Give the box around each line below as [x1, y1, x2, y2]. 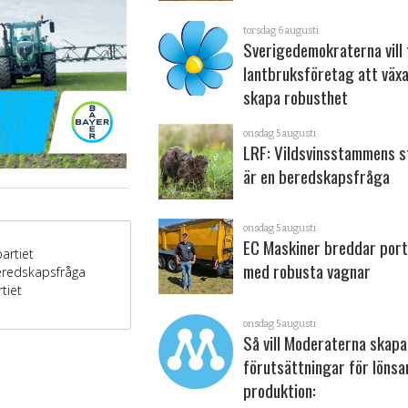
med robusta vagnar [243, 258, 372, 285]
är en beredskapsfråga [243, 163, 391, 190]
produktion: [243, 376, 317, 403]
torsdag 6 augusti [243, 24, 320, 36]
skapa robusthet [243, 83, 349, 110]
